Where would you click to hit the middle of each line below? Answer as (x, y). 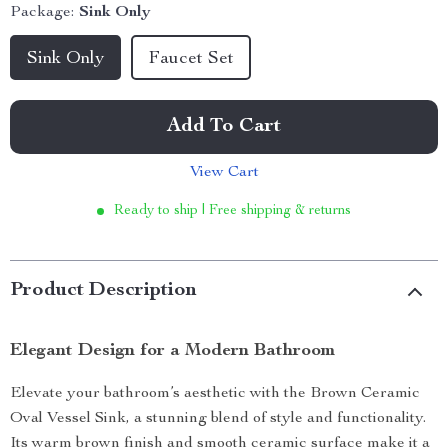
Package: (42, 13)
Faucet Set (191, 59)
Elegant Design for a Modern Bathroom (172, 351)
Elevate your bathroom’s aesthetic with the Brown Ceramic (215, 394)
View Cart (224, 173)
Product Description (103, 291)
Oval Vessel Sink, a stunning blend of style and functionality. (218, 419)
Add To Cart (224, 127)
